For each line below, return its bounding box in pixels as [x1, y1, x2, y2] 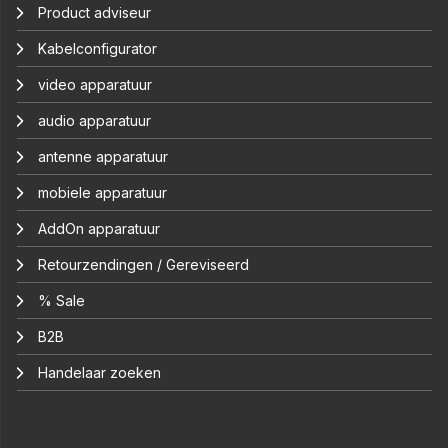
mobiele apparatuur [38, 184, 167, 202]
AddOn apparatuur [38, 220, 160, 238]
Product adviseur [38, 4, 151, 22]
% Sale [38, 292, 85, 310]
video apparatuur [38, 76, 152, 94]
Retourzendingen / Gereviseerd [38, 256, 249, 274]
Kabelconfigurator [38, 40, 157, 58]
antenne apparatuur [38, 148, 168, 166]
